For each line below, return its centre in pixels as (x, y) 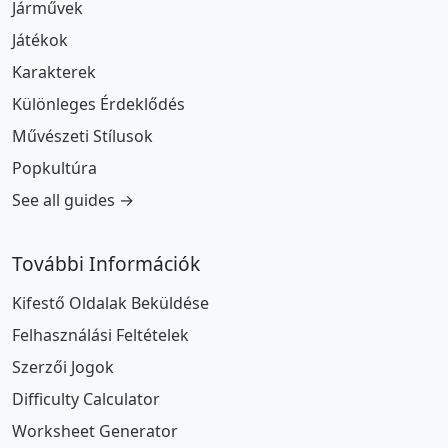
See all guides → (73, 200)
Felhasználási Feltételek (100, 335)
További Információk (106, 263)
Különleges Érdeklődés (98, 104)
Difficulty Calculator (86, 399)
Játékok (40, 40)
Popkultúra (54, 168)
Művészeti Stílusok (82, 136)
